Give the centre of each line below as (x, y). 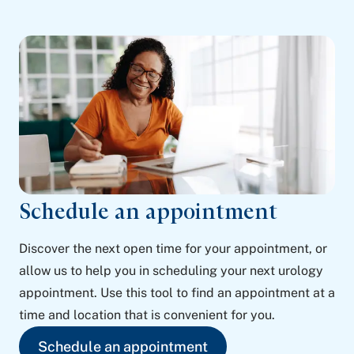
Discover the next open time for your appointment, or (173, 249)
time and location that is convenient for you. (147, 315)
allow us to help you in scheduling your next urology (171, 271)
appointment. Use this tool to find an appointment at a (177, 293)
